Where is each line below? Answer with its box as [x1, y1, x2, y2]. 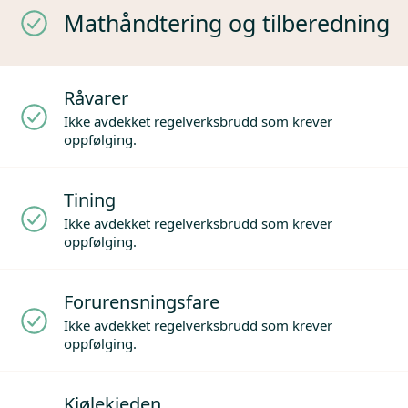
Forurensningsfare [64, 290, 219, 315]
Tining [64, 188, 116, 213]
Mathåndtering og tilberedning [64, 7, 390, 39]
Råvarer [64, 86, 128, 111]
